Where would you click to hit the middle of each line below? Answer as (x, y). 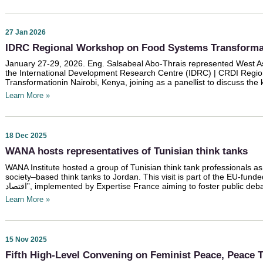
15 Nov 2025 (26, 239)
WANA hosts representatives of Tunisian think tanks (127, 151)
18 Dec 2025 (26, 136)
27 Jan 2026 (26, 32)
